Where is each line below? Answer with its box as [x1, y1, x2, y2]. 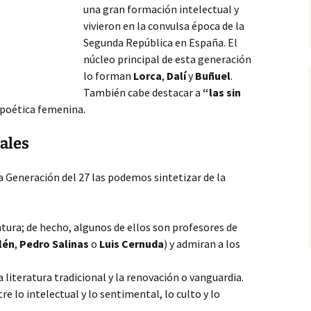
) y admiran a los [164, 237, 240, 251]
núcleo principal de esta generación [83, 52, 251, 66]
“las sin [203, 85, 241, 99]
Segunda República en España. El [83, 35, 237, 49]
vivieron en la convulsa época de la [83, 19, 244, 33]
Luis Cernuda [99, 237, 164, 251]
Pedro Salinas [19, 237, 89, 251]
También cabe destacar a [83, 85, 203, 99]
